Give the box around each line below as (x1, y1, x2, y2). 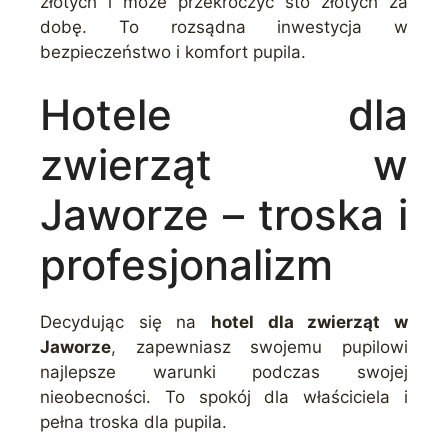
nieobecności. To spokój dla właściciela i (40, 387, 408, 407)
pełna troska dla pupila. (40, 412, 227, 432)
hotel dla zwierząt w (211, 312, 408, 332)
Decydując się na (40, 312, 211, 332)
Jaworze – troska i (40, 189, 408, 240)
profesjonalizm (40, 239, 333, 290)
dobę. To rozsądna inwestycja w (40, 16, 408, 37)
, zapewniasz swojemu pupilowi (111, 337, 408, 357)
